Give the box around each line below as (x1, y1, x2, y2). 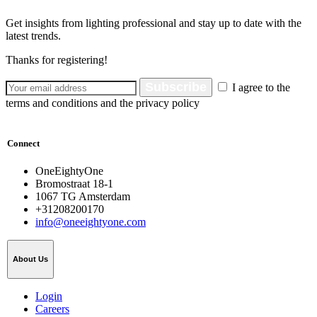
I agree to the (229, 81, 290, 93)
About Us (13, 255, 48, 264)
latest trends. (6, 29, 61, 42)
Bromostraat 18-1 (35, 177, 113, 190)
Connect (7, 137, 40, 149)
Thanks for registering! (6, 53, 108, 66)
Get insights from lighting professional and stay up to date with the (6, 16, 301, 29)
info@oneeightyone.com (35, 215, 146, 228)
